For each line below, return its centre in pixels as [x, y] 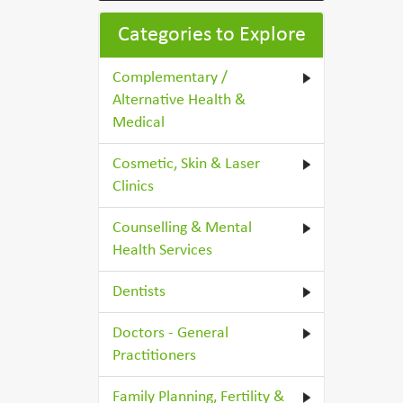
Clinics [134, 187]
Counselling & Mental [183, 228]
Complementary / [170, 78]
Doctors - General [171, 333]
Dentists [139, 292]
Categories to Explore [211, 35]
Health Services [163, 251]
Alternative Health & [179, 100]
